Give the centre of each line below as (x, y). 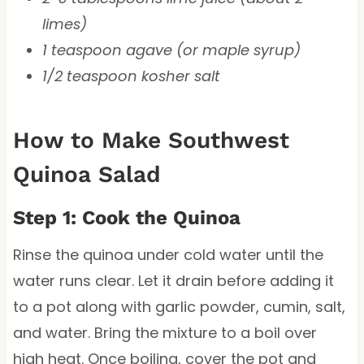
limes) (64, 24)
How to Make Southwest (151, 140)
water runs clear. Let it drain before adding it (173, 280)
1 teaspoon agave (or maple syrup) (171, 50)
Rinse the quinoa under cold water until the (168, 254)
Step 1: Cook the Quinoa (126, 217)
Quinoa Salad (87, 174)
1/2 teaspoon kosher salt (131, 76)
